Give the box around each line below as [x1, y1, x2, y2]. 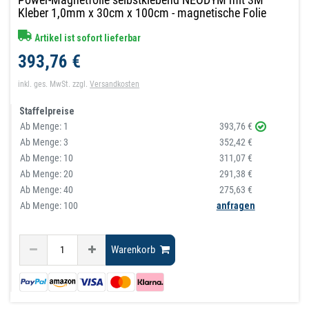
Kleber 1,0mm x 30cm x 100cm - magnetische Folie [18, 5, 267, 20]
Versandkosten [90, 79, 140, 89]
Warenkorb [111, 243, 156, 257]
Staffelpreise [19, 105, 75, 117]
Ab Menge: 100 [20, 199, 79, 211]
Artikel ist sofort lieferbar [32, 32, 141, 43]
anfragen [216, 199, 255, 211]
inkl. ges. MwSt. [18, 79, 71, 89]
